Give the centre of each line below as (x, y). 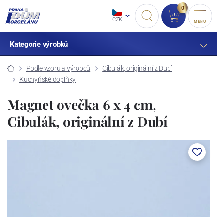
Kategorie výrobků (39, 44)
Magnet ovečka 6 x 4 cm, (82, 104)
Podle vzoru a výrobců (58, 68)
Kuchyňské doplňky (48, 79)
